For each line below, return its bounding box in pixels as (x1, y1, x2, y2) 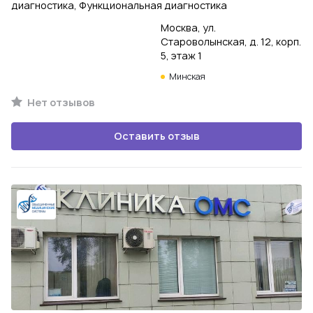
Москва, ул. (161, 21, 216, 34)
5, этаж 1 (161, 49, 202, 62)
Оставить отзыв (113, 129, 200, 143)
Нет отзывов (25, 96, 95, 109)
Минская (169, 71, 205, 82)
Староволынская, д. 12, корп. (161, 35, 301, 48)
